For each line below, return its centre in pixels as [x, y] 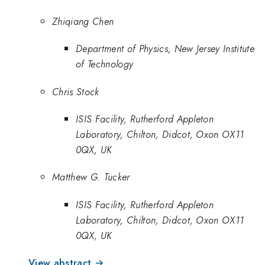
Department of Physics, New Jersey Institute [165, 49]
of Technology [105, 64]
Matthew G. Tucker [91, 177]
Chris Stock [76, 91]
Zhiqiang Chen [83, 21]
